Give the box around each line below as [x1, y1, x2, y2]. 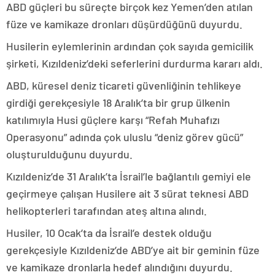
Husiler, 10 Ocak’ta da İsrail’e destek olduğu [6, 226, 212, 240]
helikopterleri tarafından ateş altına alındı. [6, 204, 207, 218]
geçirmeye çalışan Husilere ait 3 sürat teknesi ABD [6, 187, 249, 201]
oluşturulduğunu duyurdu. [6, 147, 133, 161]
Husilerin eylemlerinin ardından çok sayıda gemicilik [6, 39, 254, 53]
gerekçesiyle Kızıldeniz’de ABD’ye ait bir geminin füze [6, 243, 260, 257]
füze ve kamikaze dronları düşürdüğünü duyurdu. [6, 17, 242, 31]
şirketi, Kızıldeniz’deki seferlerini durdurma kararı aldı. [6, 56, 263, 71]
